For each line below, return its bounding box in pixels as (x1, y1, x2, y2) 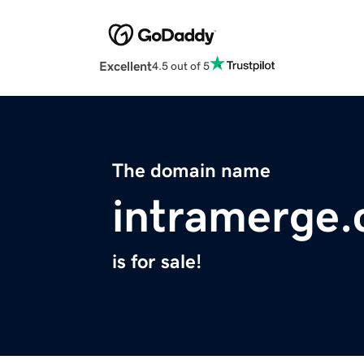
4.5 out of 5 (152, 59, 210, 71)
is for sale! (112, 252, 201, 272)
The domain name (112, 161, 271, 181)
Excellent (99, 59, 152, 73)
